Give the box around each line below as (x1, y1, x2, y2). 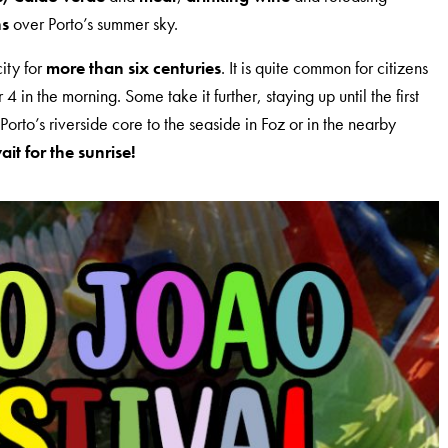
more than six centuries (46, 56, 222, 80)
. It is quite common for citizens (221, 56, 429, 80)
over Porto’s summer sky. (9, 12, 179, 36)
